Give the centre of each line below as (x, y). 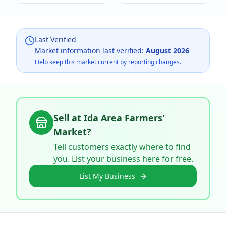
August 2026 (167, 51)
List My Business (107, 176)
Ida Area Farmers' (124, 118)
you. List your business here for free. (123, 159)
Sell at (69, 118)
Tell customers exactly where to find (122, 147)
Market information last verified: (90, 51)
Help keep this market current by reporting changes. (108, 62)
